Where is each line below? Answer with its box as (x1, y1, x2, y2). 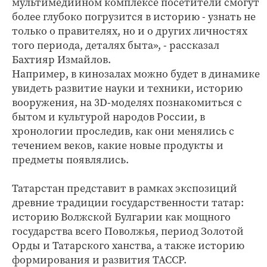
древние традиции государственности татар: (12, 195, 244, 210)
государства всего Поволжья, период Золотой (12, 223, 244, 238)
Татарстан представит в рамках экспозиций (12, 181, 237, 195)
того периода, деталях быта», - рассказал (12, 38, 219, 52)
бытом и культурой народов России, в (12, 109, 205, 124)
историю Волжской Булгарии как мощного (12, 209, 231, 224)
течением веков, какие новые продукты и (12, 138, 223, 153)
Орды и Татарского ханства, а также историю (12, 238, 244, 253)
